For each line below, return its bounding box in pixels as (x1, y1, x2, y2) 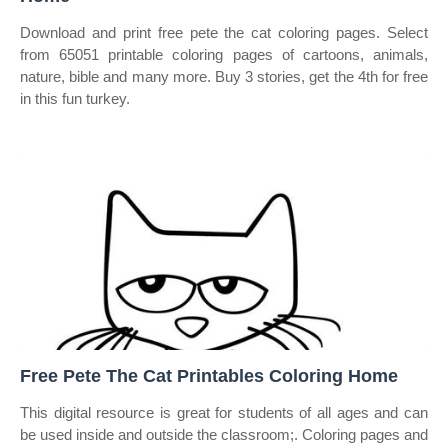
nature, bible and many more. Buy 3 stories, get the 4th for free (20, 68, 428, 85)
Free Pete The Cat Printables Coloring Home (20, 366, 398, 386)
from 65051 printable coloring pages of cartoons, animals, (20, 46, 428, 63)
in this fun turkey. (20, 90, 130, 107)
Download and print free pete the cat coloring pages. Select (20, 24, 428, 41)
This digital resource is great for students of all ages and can (20, 404, 428, 421)
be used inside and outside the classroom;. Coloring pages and (20, 426, 428, 443)
